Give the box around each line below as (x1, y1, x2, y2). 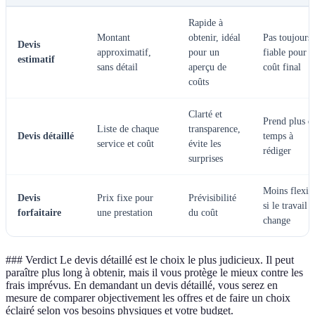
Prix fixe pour (97, 192, 153, 203)
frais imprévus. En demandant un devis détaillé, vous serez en (6, 278, 278, 291)
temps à (263, 130, 293, 141)
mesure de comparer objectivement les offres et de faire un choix (6, 291, 290, 304)
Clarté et (188, 108, 222, 120)
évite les (188, 138, 221, 149)
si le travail (263, 200, 307, 211)
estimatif (18, 53, 55, 65)
